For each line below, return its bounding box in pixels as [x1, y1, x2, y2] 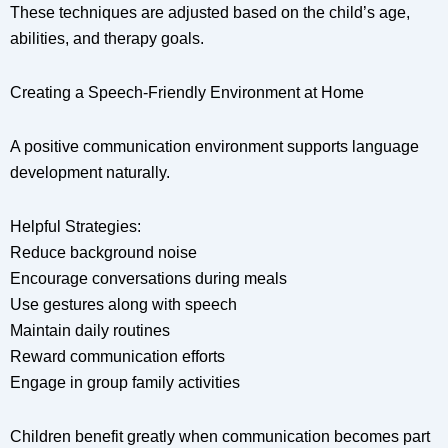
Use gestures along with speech [10, 296, 237, 314]
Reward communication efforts [10, 348, 225, 366]
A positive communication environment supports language [10, 138, 419, 156]
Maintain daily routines [10, 322, 170, 340]
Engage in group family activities [10, 374, 240, 392]
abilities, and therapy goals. [10, 30, 204, 48]
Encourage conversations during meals [10, 270, 287, 288]
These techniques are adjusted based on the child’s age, [10, 4, 410, 22]
